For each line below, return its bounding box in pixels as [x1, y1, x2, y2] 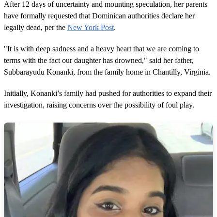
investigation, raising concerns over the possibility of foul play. [4, 100, 194, 109]
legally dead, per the [4, 23, 67, 31]
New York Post [67, 23, 114, 31]
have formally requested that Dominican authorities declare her [4, 11, 195, 20]
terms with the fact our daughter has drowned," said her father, [4, 56, 194, 64]
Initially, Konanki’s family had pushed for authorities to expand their [4, 89, 212, 97]
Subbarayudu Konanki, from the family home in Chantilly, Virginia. [4, 67, 211, 76]
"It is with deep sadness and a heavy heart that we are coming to [4, 44, 199, 53]
